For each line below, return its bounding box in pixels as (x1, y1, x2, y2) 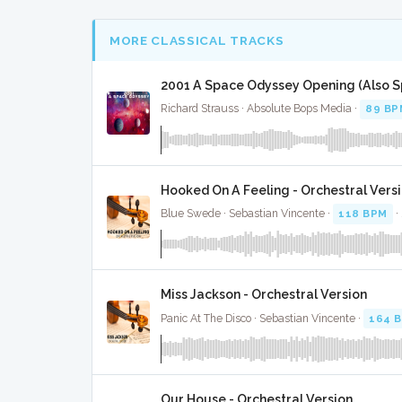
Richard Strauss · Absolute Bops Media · (161, 102, 360, 116)
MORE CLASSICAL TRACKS (109, 32, 284, 48)
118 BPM (338, 207, 388, 221)
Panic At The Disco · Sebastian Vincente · (161, 311, 363, 325)
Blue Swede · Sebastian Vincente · (161, 207, 333, 221)
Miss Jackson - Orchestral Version (161, 287, 367, 302)
